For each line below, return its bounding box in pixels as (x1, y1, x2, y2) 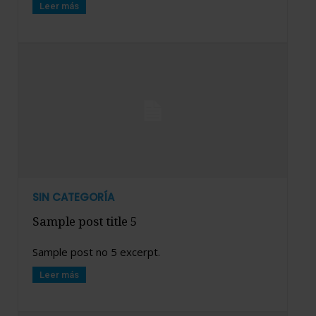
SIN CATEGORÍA (32, 190, 114, 205)
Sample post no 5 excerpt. (32, 245, 160, 260)
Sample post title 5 (32, 213, 138, 230)
